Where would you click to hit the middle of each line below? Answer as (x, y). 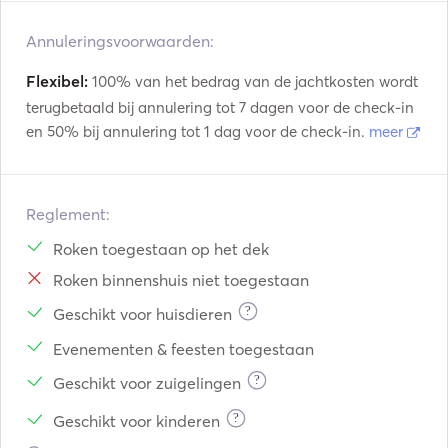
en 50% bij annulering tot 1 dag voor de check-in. (197, 131)
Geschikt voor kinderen (136, 421)
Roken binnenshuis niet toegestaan (181, 279)
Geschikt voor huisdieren (142, 314)
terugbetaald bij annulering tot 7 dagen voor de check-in (220, 107)
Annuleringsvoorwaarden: (120, 41)
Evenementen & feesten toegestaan (183, 348)
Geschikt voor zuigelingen (147, 383)
